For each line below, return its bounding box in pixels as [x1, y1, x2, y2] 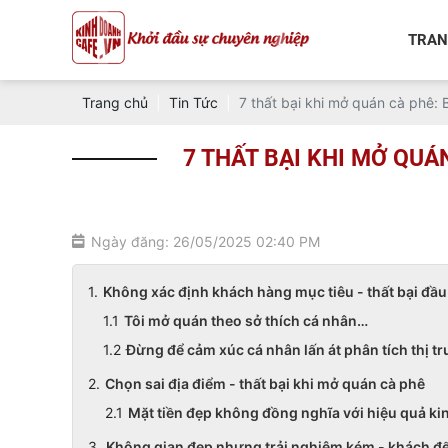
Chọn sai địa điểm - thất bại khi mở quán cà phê [105, 375, 428, 392]
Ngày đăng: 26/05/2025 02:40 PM [91, 233, 320, 250]
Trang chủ [82, 94, 148, 111]
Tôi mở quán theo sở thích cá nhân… [124, 312, 368, 329]
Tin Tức [169, 94, 218, 111]
